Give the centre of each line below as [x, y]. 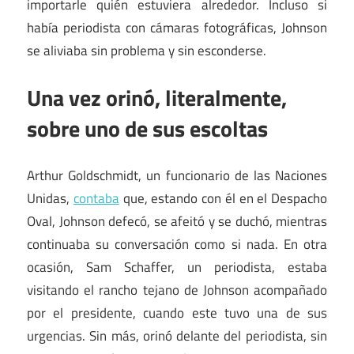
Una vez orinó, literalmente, [157, 98]
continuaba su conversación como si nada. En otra [177, 244]
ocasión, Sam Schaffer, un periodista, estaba [177, 267]
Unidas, [50, 198]
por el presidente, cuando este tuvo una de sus [177, 313]
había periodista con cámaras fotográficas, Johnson [177, 27]
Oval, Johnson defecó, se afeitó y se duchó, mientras [177, 221]
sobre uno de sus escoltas [147, 129]
